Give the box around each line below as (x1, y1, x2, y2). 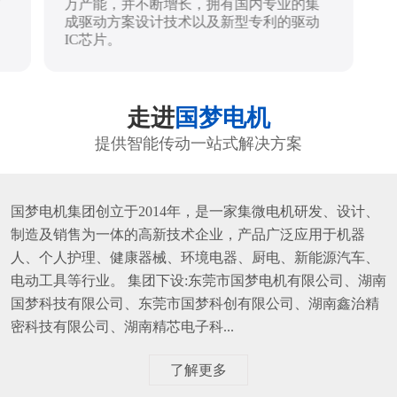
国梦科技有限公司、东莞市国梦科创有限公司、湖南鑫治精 (10, 295, 379, 311)
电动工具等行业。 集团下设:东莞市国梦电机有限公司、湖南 (10, 272, 386, 288)
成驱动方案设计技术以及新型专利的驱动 (64, 13, 320, 29)
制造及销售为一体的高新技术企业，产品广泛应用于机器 (10, 226, 365, 242)
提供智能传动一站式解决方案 (95, 135, 302, 153)
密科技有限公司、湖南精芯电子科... (10, 318, 234, 334)
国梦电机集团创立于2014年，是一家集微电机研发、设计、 (10, 203, 379, 219)
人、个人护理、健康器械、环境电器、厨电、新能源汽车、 (10, 249, 379, 265)
